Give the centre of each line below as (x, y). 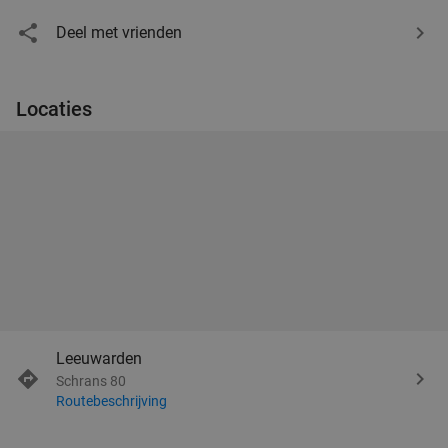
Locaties (54, 108)
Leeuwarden (99, 358)
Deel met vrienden (119, 32)
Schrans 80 (91, 380)
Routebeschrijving (111, 400)
